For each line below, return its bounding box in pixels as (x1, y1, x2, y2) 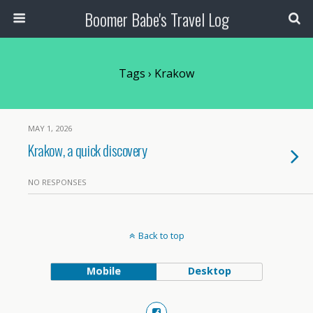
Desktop (187, 264, 231, 277)
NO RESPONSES (28, 177, 87, 187)
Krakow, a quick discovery (28, 139, 147, 161)
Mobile (86, 264, 121, 277)
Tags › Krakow (119, 66, 194, 81)
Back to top (138, 229, 184, 242)
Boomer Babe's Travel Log (84, 6, 229, 31)
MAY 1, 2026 (28, 123, 72, 133)
